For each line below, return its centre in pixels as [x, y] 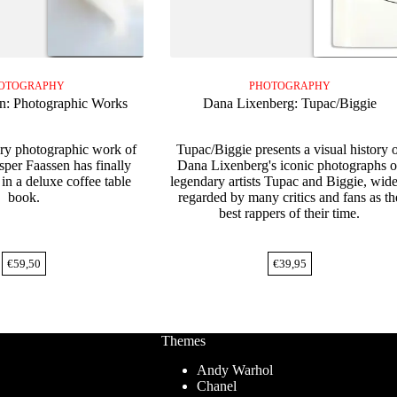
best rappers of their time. [290, 214]
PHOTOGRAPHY [289, 86]
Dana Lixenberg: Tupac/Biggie [289, 104]
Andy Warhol [234, 370]
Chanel [216, 386]
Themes [183, 341]
